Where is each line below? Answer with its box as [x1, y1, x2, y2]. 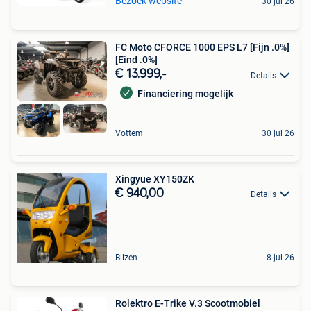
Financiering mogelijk [137, 88, 233, 100]
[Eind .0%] [115, 54, 158, 66]
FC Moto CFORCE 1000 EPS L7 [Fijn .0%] [115, 42, 289, 53]
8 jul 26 [267, 252, 294, 262]
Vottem [115, 128, 143, 138]
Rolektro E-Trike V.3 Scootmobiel [115, 297, 260, 309]
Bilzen [115, 252, 137, 262]
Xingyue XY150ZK [115, 173, 194, 185]
